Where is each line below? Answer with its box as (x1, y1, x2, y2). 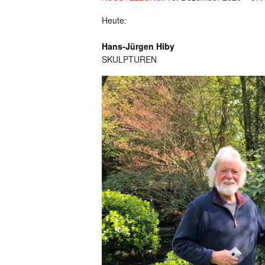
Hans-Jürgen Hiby (102, 40, 174, 52)
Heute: (102, 14, 127, 26)
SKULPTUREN (102, 53, 157, 65)
